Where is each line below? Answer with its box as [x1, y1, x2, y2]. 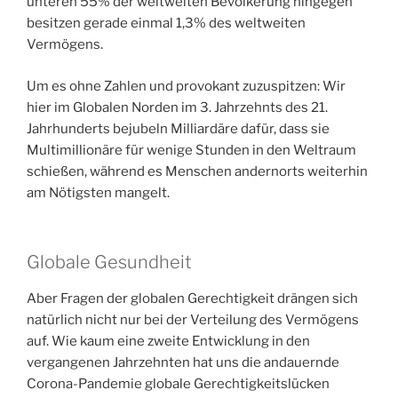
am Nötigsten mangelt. [27, 184, 170, 201]
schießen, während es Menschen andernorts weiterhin [27, 163, 368, 179]
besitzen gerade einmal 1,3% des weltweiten [27, 15, 306, 32]
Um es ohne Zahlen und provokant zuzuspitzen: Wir [27, 77, 346, 94]
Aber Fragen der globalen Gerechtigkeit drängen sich [27, 291, 358, 307]
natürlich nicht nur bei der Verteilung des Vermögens [27, 312, 359, 329]
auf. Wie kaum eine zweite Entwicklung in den [27, 333, 310, 350]
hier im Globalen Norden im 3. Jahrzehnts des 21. [27, 99, 328, 115]
